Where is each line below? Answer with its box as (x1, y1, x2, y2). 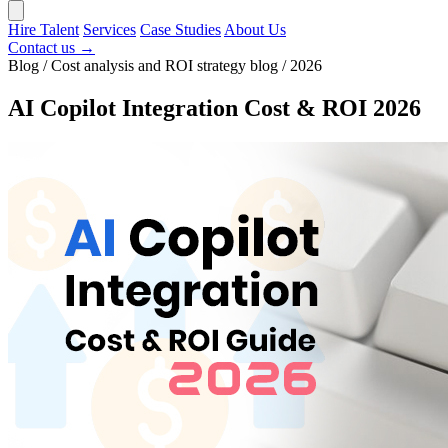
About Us (224, 20, 286, 38)
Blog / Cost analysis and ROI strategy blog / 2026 (8, 56, 322, 74)
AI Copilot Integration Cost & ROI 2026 (8, 94, 421, 121)
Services (83, 20, 136, 38)
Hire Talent (8, 20, 79, 38)
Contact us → (8, 38, 95, 56)
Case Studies (140, 20, 221, 38)
